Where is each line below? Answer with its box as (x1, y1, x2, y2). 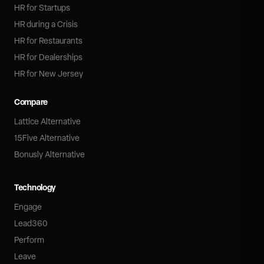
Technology (14, 181, 57, 193)
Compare (14, 95, 48, 107)
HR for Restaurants (14, 35, 82, 46)
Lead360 (14, 217, 48, 229)
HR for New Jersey (14, 68, 83, 79)
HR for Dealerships (14, 51, 82, 62)
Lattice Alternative (14, 115, 81, 127)
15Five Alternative (14, 132, 80, 143)
